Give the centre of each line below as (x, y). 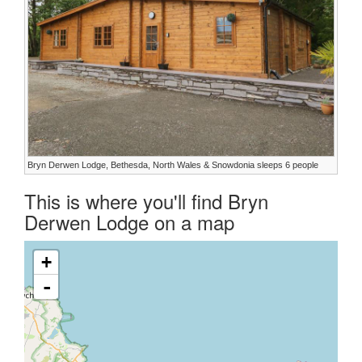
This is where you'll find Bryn (146, 200)
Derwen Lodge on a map (129, 221)
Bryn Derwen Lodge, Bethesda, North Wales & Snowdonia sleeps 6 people (173, 164)
